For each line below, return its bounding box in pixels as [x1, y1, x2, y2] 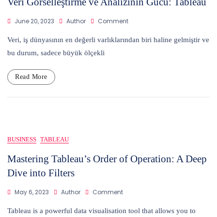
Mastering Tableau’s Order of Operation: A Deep [7, 153, 207, 165]
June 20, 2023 [15, 16, 54, 25]
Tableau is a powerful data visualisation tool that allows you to [7, 206, 196, 215]
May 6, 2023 [15, 187, 49, 196]
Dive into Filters [7, 167, 75, 179]
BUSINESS [7, 135, 36, 143]
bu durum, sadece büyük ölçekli [7, 48, 105, 57]
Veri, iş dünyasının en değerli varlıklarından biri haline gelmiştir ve [7, 35, 209, 44]
